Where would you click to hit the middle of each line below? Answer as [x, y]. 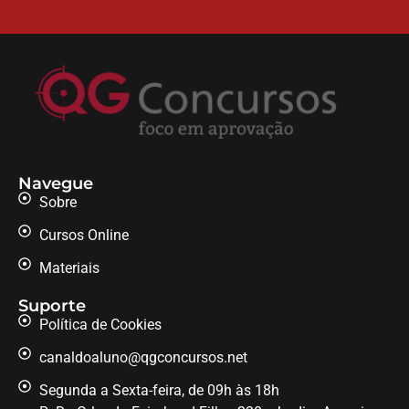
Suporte [52, 306]
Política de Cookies [100, 325]
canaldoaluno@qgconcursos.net [143, 358]
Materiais [69, 268]
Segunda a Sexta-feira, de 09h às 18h [159, 391]
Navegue [56, 184]
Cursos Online [84, 236]
